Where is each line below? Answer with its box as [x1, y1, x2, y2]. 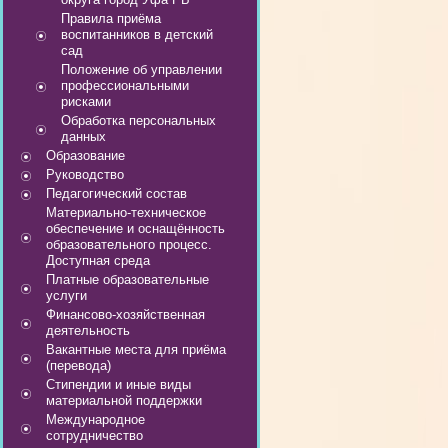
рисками [61, 94, 111, 109]
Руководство [46, 167, 124, 182]
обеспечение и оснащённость [46, 221, 225, 236]
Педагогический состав [46, 186, 187, 201]
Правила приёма [61, 11, 161, 26]
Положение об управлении [61, 62, 222, 77]
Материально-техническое [46, 205, 206, 220]
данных [61, 129, 106, 144]
